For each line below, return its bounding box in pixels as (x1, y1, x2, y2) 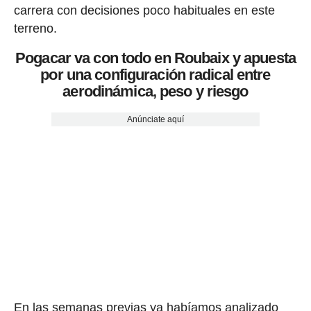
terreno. (13, 22, 57, 35)
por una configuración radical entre (40, 66, 271, 83)
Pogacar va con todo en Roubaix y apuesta (15, 49, 296, 67)
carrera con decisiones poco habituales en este (13, 3, 275, 17)
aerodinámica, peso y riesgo (62, 83, 249, 100)
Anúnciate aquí (126, 115, 184, 125)
